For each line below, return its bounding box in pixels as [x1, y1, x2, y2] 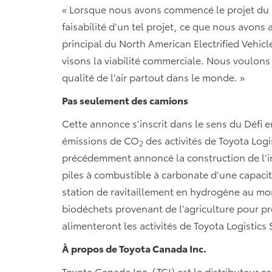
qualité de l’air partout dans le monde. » [62, 69, 245, 84]
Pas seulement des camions [62, 92, 188, 107]
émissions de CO [62, 132, 139, 147]
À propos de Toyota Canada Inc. [62, 240, 206, 255]
